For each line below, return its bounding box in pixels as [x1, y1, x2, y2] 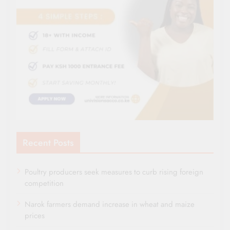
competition [25, 177, 64, 189]
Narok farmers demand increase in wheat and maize [25, 198, 195, 210]
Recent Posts [23, 136, 74, 149]
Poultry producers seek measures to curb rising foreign [25, 166, 203, 178]
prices [25, 209, 45, 221]
